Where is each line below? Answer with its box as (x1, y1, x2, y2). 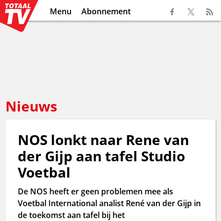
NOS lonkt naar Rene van (18, 130, 189, 149)
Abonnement (81, 6, 131, 17)
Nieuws (5, 97, 58, 115)
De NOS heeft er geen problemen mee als (18, 186, 174, 197)
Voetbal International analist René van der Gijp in (18, 198, 201, 209)
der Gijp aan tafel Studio (18, 147, 185, 165)
